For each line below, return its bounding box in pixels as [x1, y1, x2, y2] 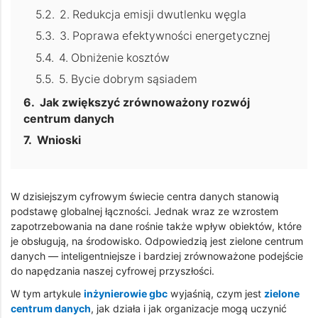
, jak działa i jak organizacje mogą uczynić [91, 302, 287, 314]
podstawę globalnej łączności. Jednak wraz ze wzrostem [11, 205, 278, 217]
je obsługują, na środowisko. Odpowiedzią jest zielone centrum [11, 235, 303, 247]
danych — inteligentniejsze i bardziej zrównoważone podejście [11, 250, 303, 262]
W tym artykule [11, 287, 84, 300]
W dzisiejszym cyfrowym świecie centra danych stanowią [11, 190, 279, 202]
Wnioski [36, 133, 81, 148]
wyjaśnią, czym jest [168, 287, 264, 300]
